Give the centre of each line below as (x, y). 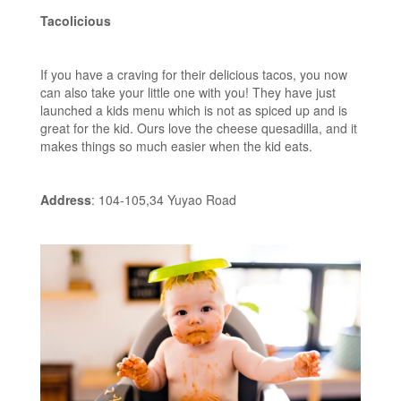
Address (66, 199)
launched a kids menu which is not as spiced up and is (194, 110)
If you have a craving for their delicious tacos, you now (194, 74)
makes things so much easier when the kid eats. (176, 145)
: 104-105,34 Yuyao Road (164, 199)
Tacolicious (76, 20)
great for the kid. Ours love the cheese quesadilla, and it (199, 128)
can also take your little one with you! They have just (188, 92)
